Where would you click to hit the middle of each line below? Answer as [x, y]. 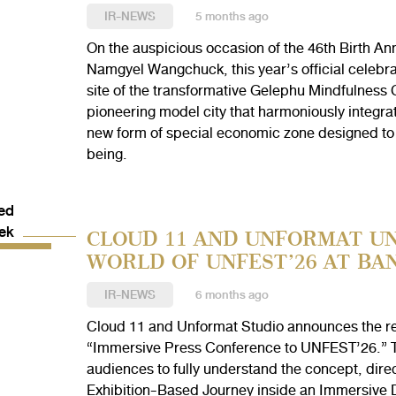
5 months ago [232, 16]
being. [107, 154]
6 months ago [232, 295]
